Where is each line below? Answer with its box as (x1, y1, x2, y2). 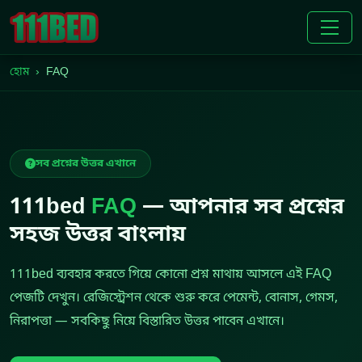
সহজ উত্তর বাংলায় (10, 221, 186, 250)
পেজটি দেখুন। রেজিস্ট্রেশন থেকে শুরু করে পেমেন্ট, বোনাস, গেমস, (10, 290, 338, 307)
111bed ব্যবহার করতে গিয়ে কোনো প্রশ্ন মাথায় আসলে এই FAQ (10, 267, 331, 284)
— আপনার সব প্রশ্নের (137, 193, 344, 223)
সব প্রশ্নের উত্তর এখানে (36, 157, 136, 171)
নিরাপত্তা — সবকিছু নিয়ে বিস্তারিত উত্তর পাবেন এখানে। (10, 314, 284, 330)
